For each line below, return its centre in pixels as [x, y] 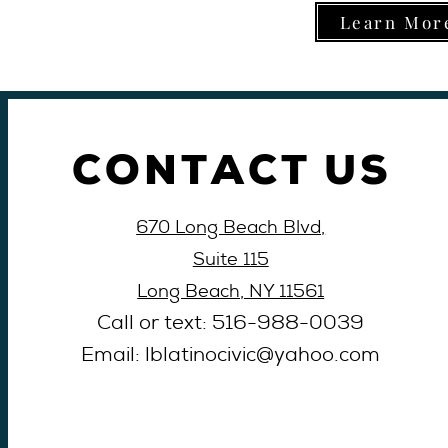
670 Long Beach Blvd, [231, 229]
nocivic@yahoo [264, 357]
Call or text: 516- [177, 325]
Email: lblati [137, 357]
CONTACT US [231, 170]
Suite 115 [230, 261]
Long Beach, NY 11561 [231, 293]
